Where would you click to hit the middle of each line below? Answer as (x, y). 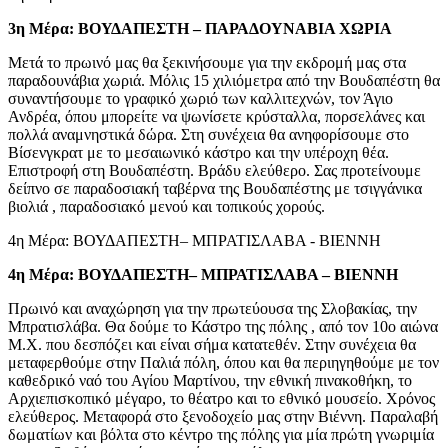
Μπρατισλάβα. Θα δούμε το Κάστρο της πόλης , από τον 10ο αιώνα (223, 326)
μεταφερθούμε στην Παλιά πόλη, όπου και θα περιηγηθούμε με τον (223, 362)
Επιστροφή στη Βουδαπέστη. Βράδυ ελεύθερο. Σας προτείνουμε (214, 170)
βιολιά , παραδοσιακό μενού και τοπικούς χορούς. (166, 206)
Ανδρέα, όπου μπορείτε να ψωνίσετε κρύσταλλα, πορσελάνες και (216, 116)
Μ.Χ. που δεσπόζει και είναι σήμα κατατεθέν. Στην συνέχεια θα (212, 344)
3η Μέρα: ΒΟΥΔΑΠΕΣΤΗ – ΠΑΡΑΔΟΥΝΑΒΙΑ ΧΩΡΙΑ (200, 28)
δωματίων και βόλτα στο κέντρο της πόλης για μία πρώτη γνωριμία (221, 434)
